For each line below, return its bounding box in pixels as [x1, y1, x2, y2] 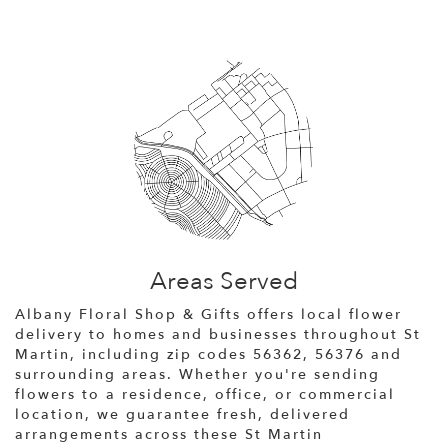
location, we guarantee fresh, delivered [15, 404, 350, 424]
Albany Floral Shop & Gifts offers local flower [15, 304, 402, 324]
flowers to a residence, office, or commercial [15, 384, 395, 404]
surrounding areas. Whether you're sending [15, 364, 380, 384]
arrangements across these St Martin [15, 424, 323, 444]
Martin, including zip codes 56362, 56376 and [15, 344, 402, 364]
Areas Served [150, 264, 298, 298]
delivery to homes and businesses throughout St [15, 324, 421, 344]
